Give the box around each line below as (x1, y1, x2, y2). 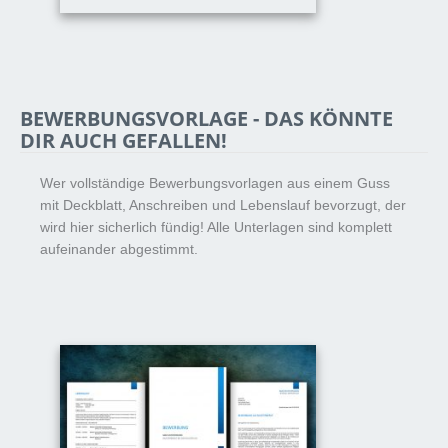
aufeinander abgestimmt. (40, 241, 198, 257)
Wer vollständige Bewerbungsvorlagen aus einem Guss (40, 175, 390, 191)
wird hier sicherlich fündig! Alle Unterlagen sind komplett (40, 219, 392, 235)
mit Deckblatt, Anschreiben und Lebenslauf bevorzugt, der (40, 197, 406, 213)
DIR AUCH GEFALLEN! (20, 126, 227, 154)
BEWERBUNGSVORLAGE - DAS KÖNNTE (20, 104, 393, 132)
